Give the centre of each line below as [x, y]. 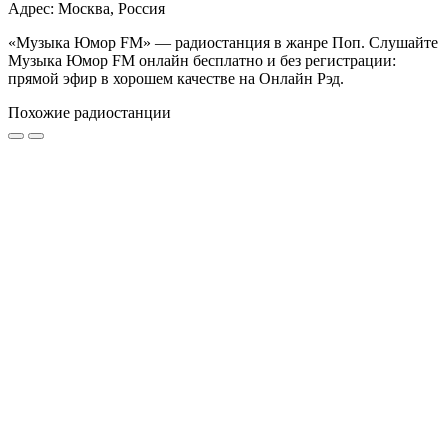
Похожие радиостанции [89, 113]
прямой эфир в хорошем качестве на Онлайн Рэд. [176, 79]
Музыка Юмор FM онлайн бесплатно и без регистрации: [202, 61]
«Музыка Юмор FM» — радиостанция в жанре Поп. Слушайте [223, 43]
